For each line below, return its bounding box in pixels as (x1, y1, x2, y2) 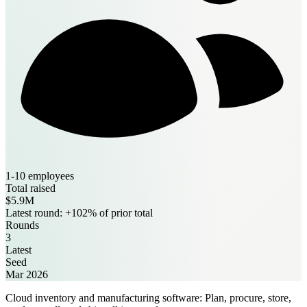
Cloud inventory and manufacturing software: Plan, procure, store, (5, 291, 291, 304)
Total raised (5, 182, 56, 194)
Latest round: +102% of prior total (5, 206, 153, 219)
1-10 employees (5, 169, 74, 182)
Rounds (5, 219, 39, 231)
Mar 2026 (5, 268, 48, 280)
